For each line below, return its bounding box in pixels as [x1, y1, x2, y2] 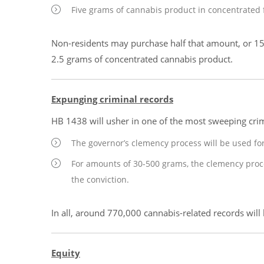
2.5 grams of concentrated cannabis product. [51, 53, 233, 65]
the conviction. [71, 174, 129, 185]
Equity [51, 247, 80, 259]
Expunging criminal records [51, 93, 173, 105]
